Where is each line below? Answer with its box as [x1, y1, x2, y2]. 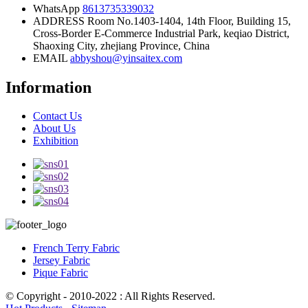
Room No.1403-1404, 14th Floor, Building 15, [87, 14, 291, 27]
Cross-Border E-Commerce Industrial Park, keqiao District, [33, 27, 289, 39]
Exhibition [33, 135, 78, 147]
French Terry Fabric [33, 242, 120, 254]
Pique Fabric [33, 267, 88, 279]
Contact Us [33, 110, 82, 122]
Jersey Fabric [33, 254, 90, 267]
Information [5, 78, 91, 96]
